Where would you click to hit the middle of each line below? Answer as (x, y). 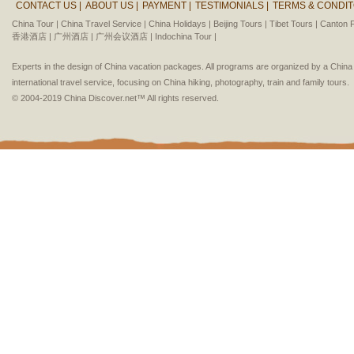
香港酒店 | (32, 36)
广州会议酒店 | (124, 36)
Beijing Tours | (240, 24)
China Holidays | (180, 24)
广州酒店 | (73, 36)
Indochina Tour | (186, 36)
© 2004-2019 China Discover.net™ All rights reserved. (115, 98)
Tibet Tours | (294, 24)
